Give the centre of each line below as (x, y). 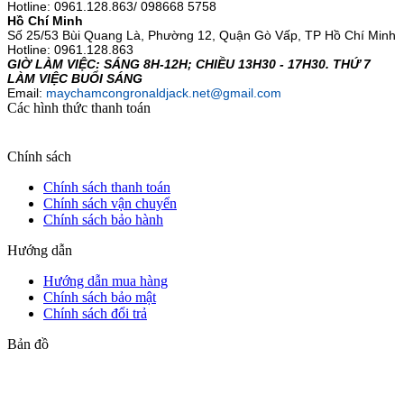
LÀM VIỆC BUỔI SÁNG (75, 79)
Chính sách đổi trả (95, 314)
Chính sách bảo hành (103, 220)
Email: (27, 93)
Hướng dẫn (40, 251)
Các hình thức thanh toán (79, 108)
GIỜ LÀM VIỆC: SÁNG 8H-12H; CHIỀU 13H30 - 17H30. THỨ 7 (189, 64)
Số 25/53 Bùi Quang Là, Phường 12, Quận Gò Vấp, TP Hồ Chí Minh (202, 36)
